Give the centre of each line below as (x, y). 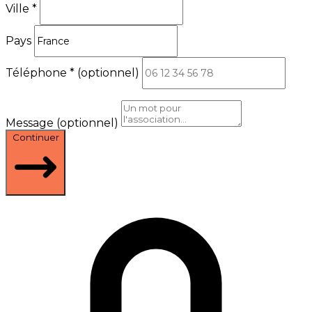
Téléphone (38, 72)
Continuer (36, 137)
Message (31, 123)
